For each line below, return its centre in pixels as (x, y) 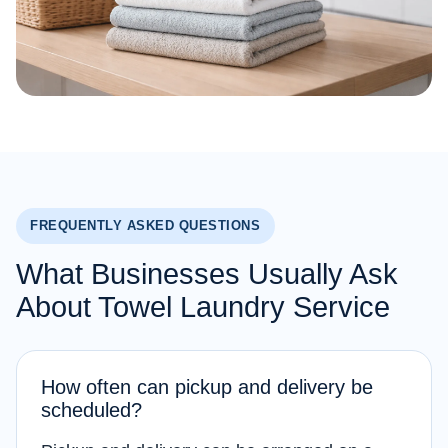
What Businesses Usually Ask (207, 274)
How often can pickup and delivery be (207, 387)
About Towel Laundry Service (203, 307)
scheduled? (91, 410)
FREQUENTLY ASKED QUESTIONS (145, 226)
